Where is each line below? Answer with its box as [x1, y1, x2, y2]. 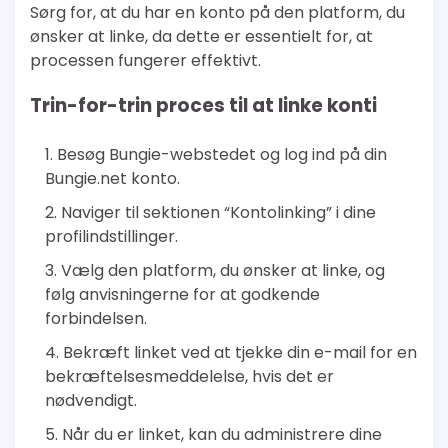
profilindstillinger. [45, 225, 178, 249]
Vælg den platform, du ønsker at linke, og [61, 259, 385, 283]
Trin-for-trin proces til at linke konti [30, 91, 377, 119]
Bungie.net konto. [45, 167, 180, 191]
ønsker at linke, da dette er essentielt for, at [30, 24, 373, 48]
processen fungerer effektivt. [30, 48, 261, 72]
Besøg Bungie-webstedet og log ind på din [57, 143, 387, 167]
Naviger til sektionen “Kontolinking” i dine [61, 201, 376, 225]
